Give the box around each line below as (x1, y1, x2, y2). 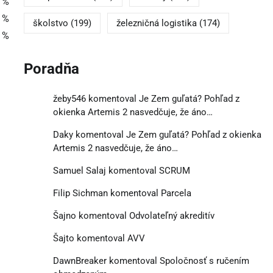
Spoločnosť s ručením (159, 255, 249, 266)
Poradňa (23, 60, 79, 78)
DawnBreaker (52, 255, 107, 266)
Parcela (160, 187, 191, 199)
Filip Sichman (52, 187, 108, 199)
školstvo (32, 18, 68, 29)
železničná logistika (116, 18, 197, 29)
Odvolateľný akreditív (129, 210, 214, 221)
